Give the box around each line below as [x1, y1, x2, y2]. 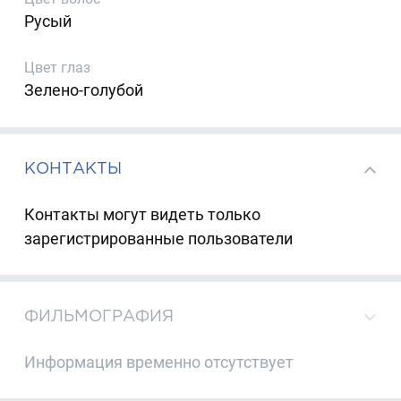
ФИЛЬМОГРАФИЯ [24, 307, 175, 325]
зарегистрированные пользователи [24, 228, 294, 248]
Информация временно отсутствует [24, 352, 294, 371]
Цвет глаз [24, 59, 91, 77]
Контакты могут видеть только [24, 204, 261, 224]
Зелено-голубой [24, 81, 144, 100]
